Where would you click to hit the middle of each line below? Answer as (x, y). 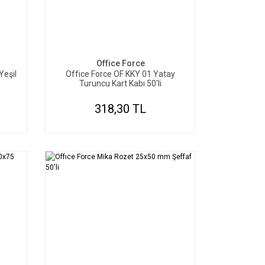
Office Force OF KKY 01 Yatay (120, 74)
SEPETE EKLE (126, 35)
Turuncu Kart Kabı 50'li (120, 83)
